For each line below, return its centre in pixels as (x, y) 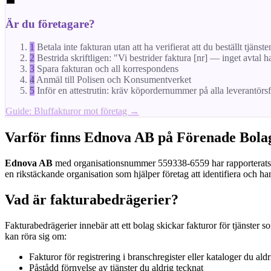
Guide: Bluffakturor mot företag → (72, 111)
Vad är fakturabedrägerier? (92, 200)
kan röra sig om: (36, 236)
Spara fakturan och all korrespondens (108, 69)
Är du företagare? (50, 24)
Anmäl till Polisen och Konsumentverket (114, 80)
